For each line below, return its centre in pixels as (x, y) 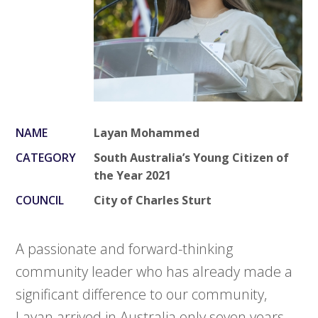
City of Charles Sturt (153, 201)
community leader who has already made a (154, 272)
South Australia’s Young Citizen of (192, 158)
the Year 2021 (133, 176)
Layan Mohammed (147, 133)
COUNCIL (40, 201)
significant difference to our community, (142, 295)
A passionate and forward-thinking (125, 249)
